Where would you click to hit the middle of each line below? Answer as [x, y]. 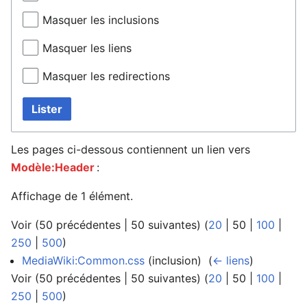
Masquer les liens [87, 48]
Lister [47, 109]
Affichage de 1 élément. [72, 196]
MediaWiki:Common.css [83, 260]
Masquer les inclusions [101, 20]
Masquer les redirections [106, 76]
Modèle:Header [53, 167]
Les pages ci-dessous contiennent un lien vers [131, 149]
